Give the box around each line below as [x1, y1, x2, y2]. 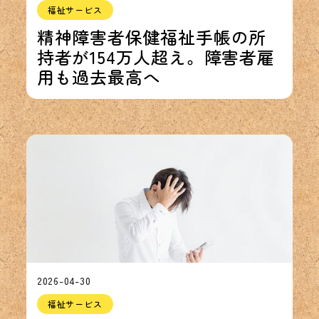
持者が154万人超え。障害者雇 [36, 44, 275, 70]
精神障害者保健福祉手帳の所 [36, 24, 267, 50]
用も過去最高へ [36, 64, 161, 90]
